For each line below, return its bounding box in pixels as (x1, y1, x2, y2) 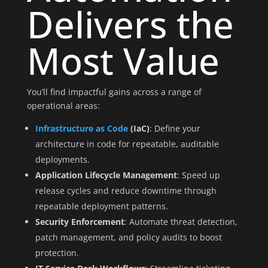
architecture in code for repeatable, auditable (35, 138, 219, 150)
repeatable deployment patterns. (35, 200, 168, 212)
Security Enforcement (35, 216, 124, 227)
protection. (35, 247, 79, 258)
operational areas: (26, 100, 100, 111)
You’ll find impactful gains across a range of (26, 86, 202, 98)
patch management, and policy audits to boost (35, 232, 222, 243)
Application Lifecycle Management (35, 169, 177, 181)
